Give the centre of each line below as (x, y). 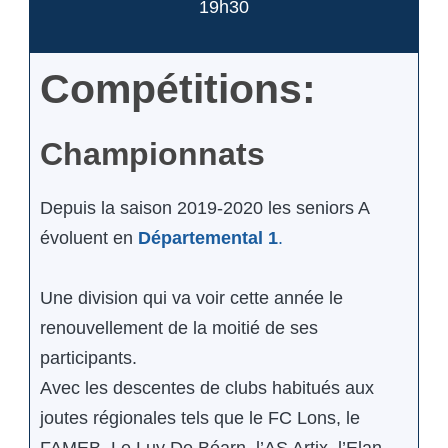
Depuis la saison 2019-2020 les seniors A (204, 208)
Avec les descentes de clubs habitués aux (207, 388)
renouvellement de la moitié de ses (179, 328)
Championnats (152, 154)
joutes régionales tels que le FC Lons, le (200, 418)
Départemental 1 (208, 238)
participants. (88, 358)
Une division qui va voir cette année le (191, 298)
